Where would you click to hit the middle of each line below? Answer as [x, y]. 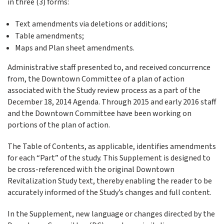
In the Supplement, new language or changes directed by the [111, 214]
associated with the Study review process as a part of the [104, 90]
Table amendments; [49, 36]
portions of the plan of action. [59, 125]
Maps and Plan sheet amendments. [75, 48]
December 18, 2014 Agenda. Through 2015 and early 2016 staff [112, 102]
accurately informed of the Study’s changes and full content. [109, 192]
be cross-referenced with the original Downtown [91, 169]
